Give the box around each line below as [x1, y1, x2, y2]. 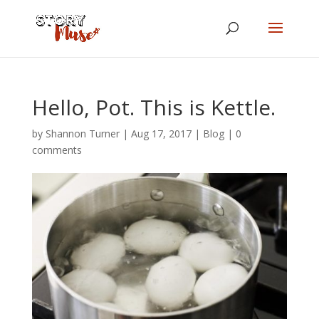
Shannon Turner [45, 127, 120, 140]
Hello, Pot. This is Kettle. [31, 93, 276, 122]
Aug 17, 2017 [130, 127, 192, 140]
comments [31, 143, 82, 157]
